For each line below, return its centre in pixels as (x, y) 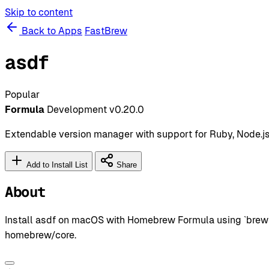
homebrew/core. (41, 235)
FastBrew (106, 31)
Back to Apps (51, 31)
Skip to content (39, 12)
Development (77, 109)
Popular (22, 94)
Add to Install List (56, 165)
